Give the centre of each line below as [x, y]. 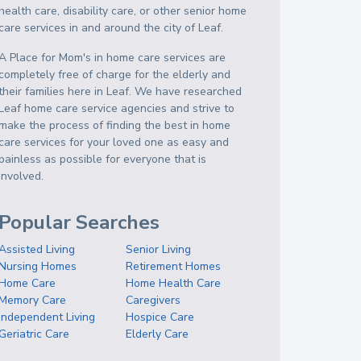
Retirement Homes [174, 266]
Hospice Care [160, 317]
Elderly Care [158, 334]
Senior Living [159, 249]
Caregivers [154, 300]
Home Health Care [174, 283]
